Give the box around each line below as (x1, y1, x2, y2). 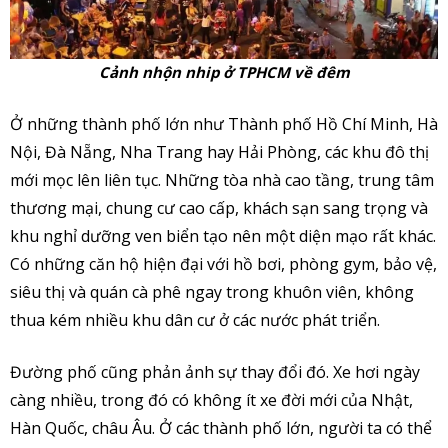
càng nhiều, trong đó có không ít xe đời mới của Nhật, (10, 388, 413, 411)
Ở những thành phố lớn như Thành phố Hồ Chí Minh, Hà (10, 112, 438, 135)
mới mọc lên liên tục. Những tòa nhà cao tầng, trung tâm (10, 168, 434, 191)
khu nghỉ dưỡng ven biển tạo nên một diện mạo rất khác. (10, 224, 436, 247)
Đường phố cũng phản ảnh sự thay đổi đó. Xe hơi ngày (10, 360, 420, 383)
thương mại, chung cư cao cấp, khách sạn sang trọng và (10, 196, 428, 219)
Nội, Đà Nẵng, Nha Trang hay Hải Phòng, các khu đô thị (10, 140, 429, 163)
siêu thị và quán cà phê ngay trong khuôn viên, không (10, 280, 414, 303)
